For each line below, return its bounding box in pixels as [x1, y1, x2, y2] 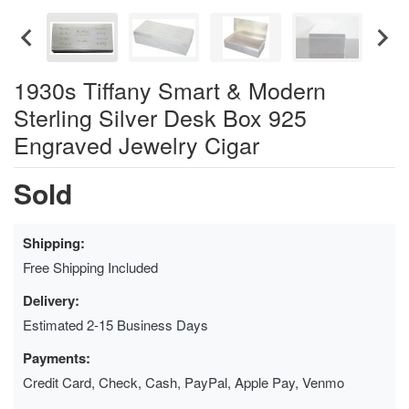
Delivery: [23, 289, 79, 310]
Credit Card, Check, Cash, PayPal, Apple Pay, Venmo [23, 372, 344, 392]
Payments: [23, 347, 90, 368]
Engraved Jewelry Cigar [14, 127, 259, 161]
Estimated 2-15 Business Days [23, 314, 208, 334]
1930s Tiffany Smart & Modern [14, 72, 326, 106]
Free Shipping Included [23, 257, 158, 277]
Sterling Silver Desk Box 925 [14, 100, 307, 133]
